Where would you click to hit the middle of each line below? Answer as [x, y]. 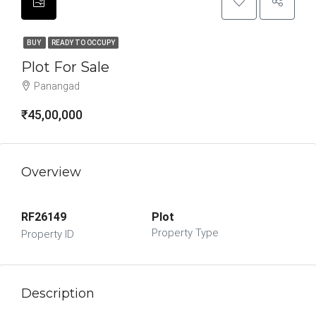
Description [58, 293]
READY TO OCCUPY [83, 43]
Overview [51, 172]
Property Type [185, 233]
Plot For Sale [65, 67]
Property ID [48, 234]
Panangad [57, 86]
